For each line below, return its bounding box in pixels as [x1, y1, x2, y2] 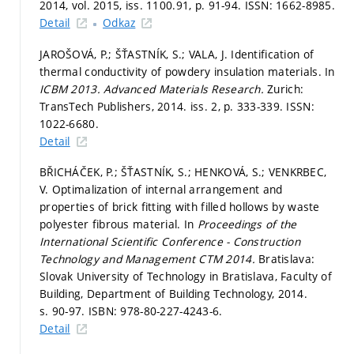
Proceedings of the [197, 217, 297, 232]
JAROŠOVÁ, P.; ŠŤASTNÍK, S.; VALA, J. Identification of [40, 46, 314, 62]
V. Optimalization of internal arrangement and [40, 182, 283, 198]
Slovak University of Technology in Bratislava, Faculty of [40, 269, 332, 284]
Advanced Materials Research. [104, 81, 268, 96]
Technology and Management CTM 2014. [40, 251, 259, 267]
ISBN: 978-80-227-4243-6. [88, 303, 223, 319]
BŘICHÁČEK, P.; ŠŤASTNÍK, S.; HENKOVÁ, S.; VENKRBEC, [40, 164, 327, 180]
